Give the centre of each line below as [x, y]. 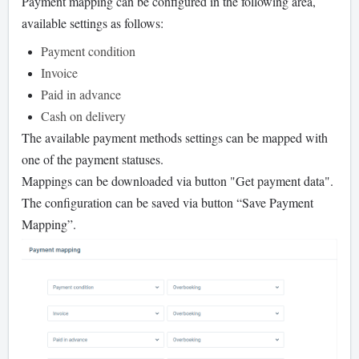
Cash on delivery [83, 115]
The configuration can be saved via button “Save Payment [167, 202]
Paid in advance [81, 94]
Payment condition [88, 50]
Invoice [59, 72]
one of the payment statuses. [95, 159]
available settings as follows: [95, 22]
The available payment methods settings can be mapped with [175, 137]
